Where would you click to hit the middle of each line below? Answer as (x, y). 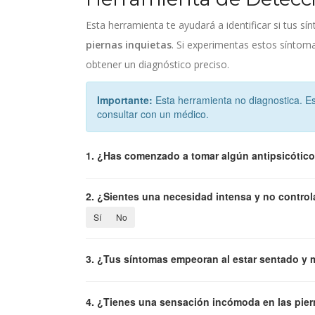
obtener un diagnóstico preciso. (157, 64)
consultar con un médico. (153, 114)
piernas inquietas (129, 44)
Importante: (125, 99)
